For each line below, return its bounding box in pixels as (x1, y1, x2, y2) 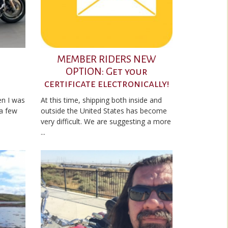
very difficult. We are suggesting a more (41, 117, 171, 126)
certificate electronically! (44, 78, 169, 89)
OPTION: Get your (66, 66, 148, 77)
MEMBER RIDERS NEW (57, 53, 156, 65)
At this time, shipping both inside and (41, 95, 162, 105)
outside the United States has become (41, 106, 167, 116)
